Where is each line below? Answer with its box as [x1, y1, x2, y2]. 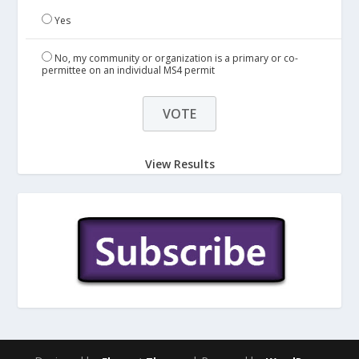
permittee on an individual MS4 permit [42, 63, 216, 77]
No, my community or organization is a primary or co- [54, 51, 299, 65]
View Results [144, 155, 215, 171]
